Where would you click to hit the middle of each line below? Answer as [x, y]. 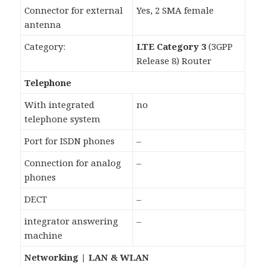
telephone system [63, 119]
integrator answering [72, 221]
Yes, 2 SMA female [175, 10]
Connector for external [74, 10]
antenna [43, 25]
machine [44, 235]
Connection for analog [73, 163]
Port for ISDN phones [70, 141]
